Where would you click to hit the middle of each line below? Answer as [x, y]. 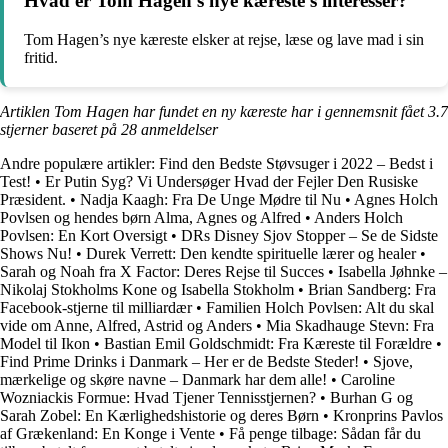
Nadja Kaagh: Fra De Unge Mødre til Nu [210, 199]
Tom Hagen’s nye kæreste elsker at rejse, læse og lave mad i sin [224, 39]
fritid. [41, 57]
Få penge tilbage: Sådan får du [325, 433]
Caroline [368, 379]
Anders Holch [358, 217]
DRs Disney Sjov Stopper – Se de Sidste [309, 235]
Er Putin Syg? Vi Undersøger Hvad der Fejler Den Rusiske [231, 181]
